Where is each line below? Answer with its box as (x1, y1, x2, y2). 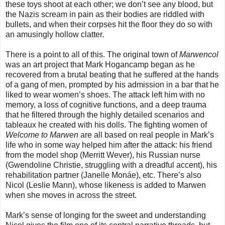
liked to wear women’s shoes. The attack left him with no (6, 90, 205, 99)
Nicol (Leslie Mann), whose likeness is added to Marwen (6, 181, 206, 190)
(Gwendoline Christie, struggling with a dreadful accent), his (6, 161, 217, 170)
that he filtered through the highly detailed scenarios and (6, 110, 204, 120)
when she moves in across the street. (6, 191, 137, 200)
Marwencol (179, 50, 218, 59)
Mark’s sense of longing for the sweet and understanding (6, 211, 206, 220)
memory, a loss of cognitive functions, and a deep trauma (6, 100, 206, 109)
